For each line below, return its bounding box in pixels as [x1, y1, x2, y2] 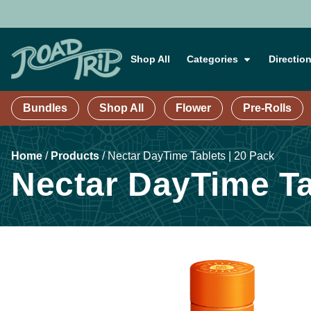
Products [51, 150, 99, 162]
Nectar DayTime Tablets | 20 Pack [108, 150, 274, 162]
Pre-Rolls [243, 102, 292, 114]
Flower [176, 102, 211, 114]
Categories [187, 53, 238, 65]
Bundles [23, 102, 67, 114]
